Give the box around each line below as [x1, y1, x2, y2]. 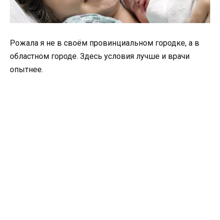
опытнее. [10, 64, 43, 74]
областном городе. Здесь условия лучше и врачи [10, 51, 190, 61]
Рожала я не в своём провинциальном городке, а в [10, 38, 199, 48]
